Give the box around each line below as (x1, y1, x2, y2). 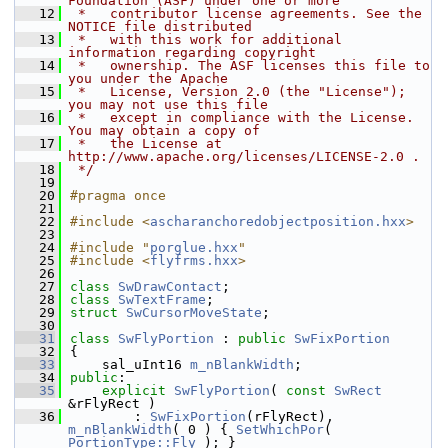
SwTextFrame (118, 292, 206, 307)
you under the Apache (68, 71, 228, 86)
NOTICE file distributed (68, 19, 252, 34)
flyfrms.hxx (150, 253, 238, 268)
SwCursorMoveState (126, 305, 262, 320)
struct (70, 305, 126, 320)
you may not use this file (68, 97, 268, 112)
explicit (102, 383, 166, 398)
